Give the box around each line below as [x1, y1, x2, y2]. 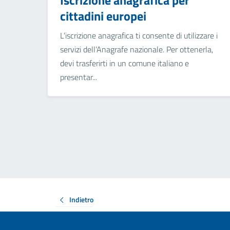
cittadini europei [60, 7, 146, 26]
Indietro [69, 194, 93, 205]
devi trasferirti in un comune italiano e [60, 57, 189, 70]
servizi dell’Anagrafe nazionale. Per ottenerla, [60, 43, 213, 56]
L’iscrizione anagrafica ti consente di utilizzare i [60, 29, 218, 42]
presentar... [60, 71, 97, 84]
